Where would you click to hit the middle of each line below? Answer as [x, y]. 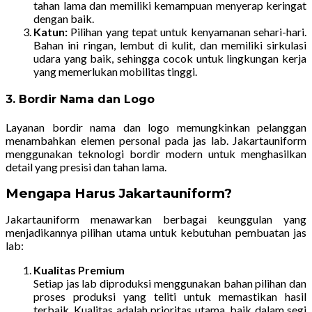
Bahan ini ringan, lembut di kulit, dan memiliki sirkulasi [170, 45]
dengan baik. [64, 18]
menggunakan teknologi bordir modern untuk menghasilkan [156, 154]
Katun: [50, 31]
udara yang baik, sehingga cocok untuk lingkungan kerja [170, 58]
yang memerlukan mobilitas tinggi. [115, 71]
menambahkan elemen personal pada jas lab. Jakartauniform [156, 141]
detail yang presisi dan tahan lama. [86, 167]
